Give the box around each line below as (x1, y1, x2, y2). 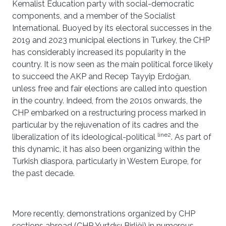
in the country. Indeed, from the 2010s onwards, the (12, 96, 202, 105)
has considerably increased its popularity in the (12, 47, 186, 57)
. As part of (171, 132, 211, 142)
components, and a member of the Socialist (12, 11, 176, 21)
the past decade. (12, 168, 77, 178)
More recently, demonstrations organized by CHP (12, 209, 195, 218)
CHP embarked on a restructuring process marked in (12, 108, 206, 118)
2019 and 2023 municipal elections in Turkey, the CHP (12, 35, 210, 45)
